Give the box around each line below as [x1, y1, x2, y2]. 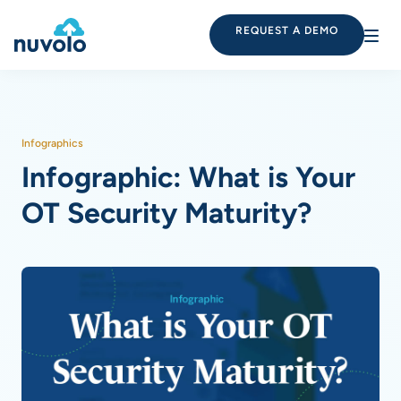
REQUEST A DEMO [235, 24, 338, 37]
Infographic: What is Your [21, 160, 355, 194]
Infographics [21, 137, 83, 149]
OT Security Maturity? [21, 196, 311, 230]
